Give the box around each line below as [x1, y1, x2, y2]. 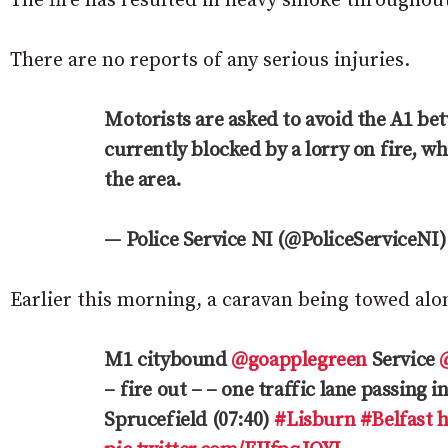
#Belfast [359, 407, 433, 433]
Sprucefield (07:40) [104, 407, 275, 433]
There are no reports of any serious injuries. [10, 47, 410, 73]
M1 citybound [104, 347, 232, 373]
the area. [104, 167, 181, 193]
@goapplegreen [231, 347, 368, 373]
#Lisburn [274, 407, 356, 433]
